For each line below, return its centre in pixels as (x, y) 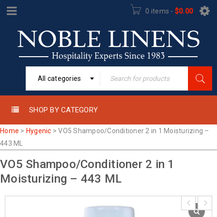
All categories (59, 78)
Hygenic (39, 131)
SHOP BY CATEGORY (63, 110)
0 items (157, 11)
